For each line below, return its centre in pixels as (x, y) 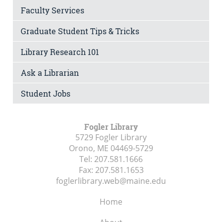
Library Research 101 (60, 52)
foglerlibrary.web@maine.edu (111, 181)
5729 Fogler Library (111, 137)
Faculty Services (53, 10)
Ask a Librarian (50, 72)
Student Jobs (46, 93)
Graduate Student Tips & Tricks (80, 31)
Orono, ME (89, 148)
